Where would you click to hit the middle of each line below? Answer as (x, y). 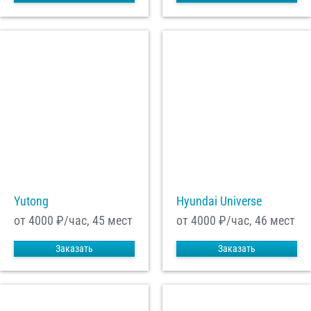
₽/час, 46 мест (255, 221)
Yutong (31, 201)
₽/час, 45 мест (93, 221)
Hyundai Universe (219, 201)
